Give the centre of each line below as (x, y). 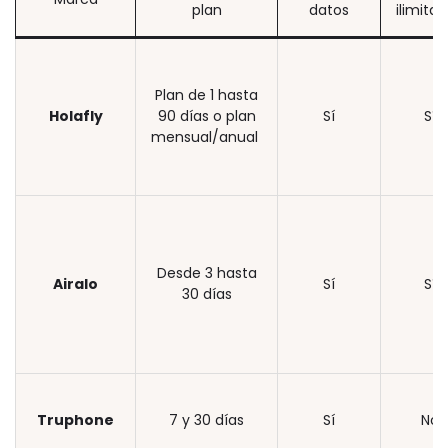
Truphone (75, 420)
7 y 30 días (206, 420)
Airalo (75, 284)
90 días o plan (206, 116)
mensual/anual (206, 137)
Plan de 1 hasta (206, 95)
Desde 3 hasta (206, 273)
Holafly (75, 116)
